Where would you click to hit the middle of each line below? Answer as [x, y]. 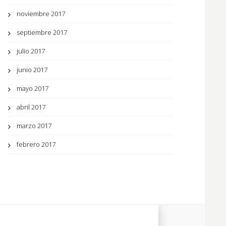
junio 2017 [32, 70]
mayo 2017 [33, 88]
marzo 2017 [34, 126]
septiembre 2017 [42, 32]
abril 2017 [31, 107]
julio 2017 [31, 51]
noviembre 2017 [41, 14]
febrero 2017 [36, 144]
